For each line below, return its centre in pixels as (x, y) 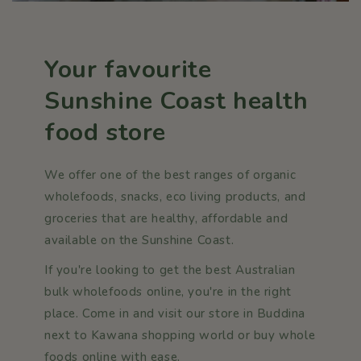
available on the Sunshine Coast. (139, 240)
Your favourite (128, 69)
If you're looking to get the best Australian (170, 270)
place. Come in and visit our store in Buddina (175, 313)
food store (105, 132)
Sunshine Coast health (176, 101)
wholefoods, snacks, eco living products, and (175, 196)
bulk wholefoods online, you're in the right (168, 291)
